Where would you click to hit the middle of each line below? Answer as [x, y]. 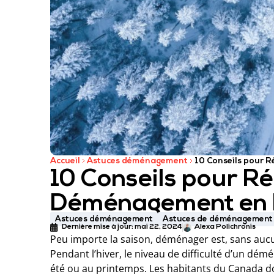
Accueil [65, 161]
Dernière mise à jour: [98, 227]
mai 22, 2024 [158, 227]
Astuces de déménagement [218, 219]
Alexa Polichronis [225, 227]
